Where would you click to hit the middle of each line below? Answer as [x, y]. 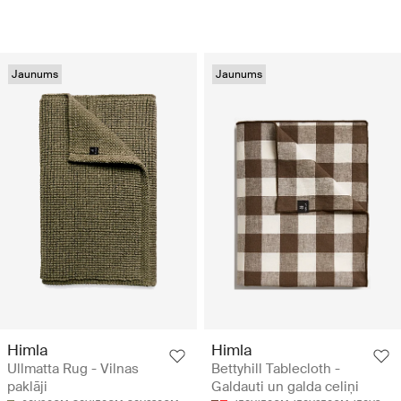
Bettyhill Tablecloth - [276, 368]
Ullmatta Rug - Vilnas [73, 368]
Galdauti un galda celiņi [285, 386]
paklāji [27, 386]
